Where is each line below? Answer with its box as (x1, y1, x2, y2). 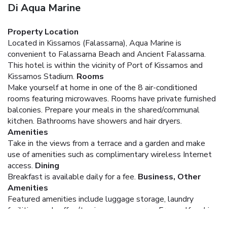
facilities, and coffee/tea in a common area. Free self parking (8, 204, 218, 216)
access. (8, 160, 33, 171)
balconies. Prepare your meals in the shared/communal (8, 104, 200, 116)
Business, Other (138, 171, 201, 182)
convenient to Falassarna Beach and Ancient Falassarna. (8, 48, 206, 60)
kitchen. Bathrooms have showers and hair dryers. (8, 115, 182, 127)
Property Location (8, 26, 79, 37)
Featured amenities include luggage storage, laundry (8, 193, 194, 205)
